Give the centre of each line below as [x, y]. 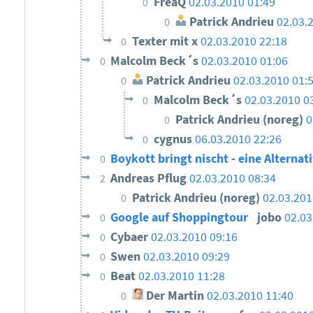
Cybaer [131, 237]
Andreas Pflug [150, 179]
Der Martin [174, 296]
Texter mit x [167, 42]
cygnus [175, 139]
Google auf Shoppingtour [181, 218]
